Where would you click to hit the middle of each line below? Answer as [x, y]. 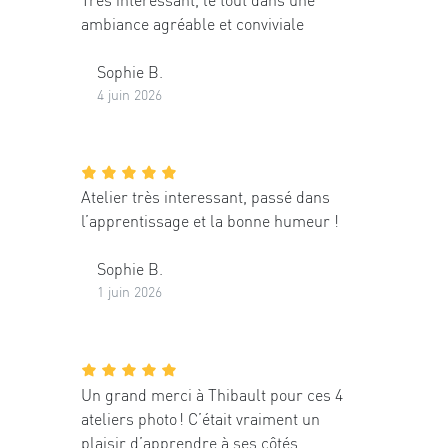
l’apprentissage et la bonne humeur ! [210, 221]
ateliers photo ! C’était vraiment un [200, 418]
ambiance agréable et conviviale [192, 23]
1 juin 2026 [129, 291]
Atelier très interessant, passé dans [205, 197]
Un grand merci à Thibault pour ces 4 [212, 394]
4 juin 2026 [129, 93]
